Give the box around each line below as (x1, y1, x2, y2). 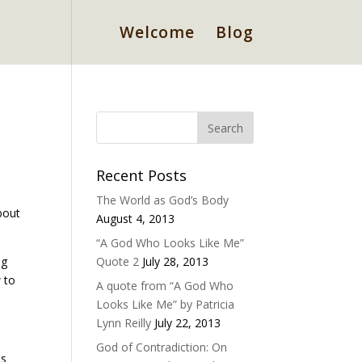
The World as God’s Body (96, 192, 229, 208)
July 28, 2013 (142, 254, 209, 269)
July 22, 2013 (154, 315, 221, 330)
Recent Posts (96, 166, 187, 185)
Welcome (119, 22, 195, 43)
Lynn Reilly (96, 315, 152, 330)
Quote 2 (96, 254, 140, 269)
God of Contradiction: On (96, 339, 228, 355)
